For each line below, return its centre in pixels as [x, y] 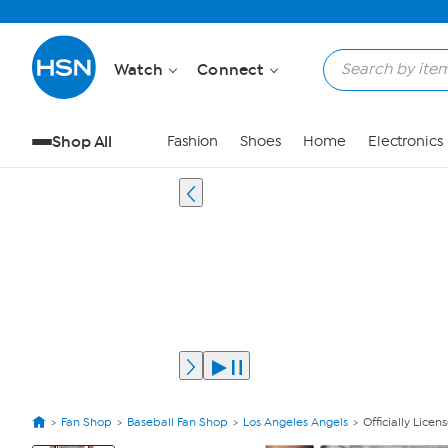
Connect [232, 69]
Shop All [82, 141]
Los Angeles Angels [295, 422]
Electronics [405, 141]
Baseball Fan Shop [177, 422]
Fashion [192, 141]
